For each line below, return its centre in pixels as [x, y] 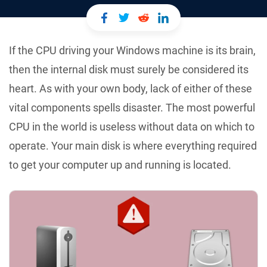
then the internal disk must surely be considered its [129, 69]
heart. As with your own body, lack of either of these [131, 89]
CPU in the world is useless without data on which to [132, 127]
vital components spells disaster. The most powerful [132, 108]
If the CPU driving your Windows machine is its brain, [132, 50]
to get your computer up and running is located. [120, 165]
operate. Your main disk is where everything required [133, 146]
